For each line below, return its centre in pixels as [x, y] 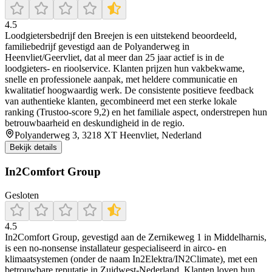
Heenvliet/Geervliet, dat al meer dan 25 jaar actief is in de [114, 58]
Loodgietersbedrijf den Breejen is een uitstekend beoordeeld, [121, 36]
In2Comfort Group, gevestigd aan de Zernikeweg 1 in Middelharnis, [136, 237]
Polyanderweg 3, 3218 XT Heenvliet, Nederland [108, 135]
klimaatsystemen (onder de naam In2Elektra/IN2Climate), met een [131, 259]
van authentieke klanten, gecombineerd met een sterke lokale [121, 101]
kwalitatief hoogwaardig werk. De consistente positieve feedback [129, 90]
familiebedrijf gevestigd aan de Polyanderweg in [97, 47]
